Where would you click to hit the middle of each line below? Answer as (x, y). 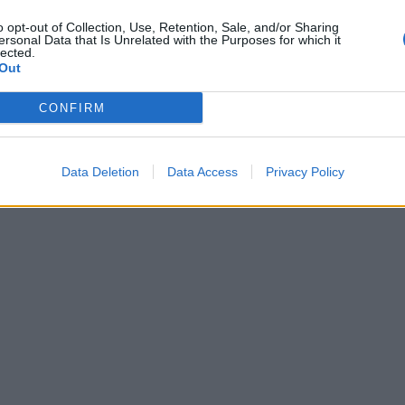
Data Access (202, 172)
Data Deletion (100, 172)
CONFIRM (72, 108)
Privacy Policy (305, 172)
